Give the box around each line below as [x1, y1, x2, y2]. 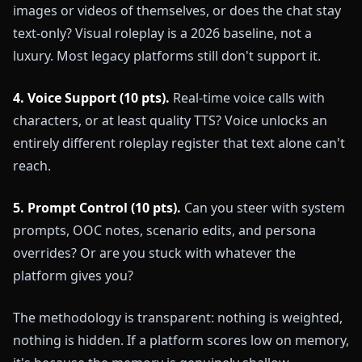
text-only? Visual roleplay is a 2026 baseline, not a [13, 24, 312, 43]
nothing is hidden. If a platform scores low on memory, [13, 331, 349, 350]
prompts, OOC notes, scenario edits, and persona [13, 221, 316, 240]
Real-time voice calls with [170, 89, 325, 107]
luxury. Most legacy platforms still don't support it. [13, 47, 321, 65]
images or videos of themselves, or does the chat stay [13, 2, 341, 20]
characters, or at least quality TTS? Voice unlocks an [13, 112, 327, 130]
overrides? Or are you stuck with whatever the [13, 244, 296, 263]
